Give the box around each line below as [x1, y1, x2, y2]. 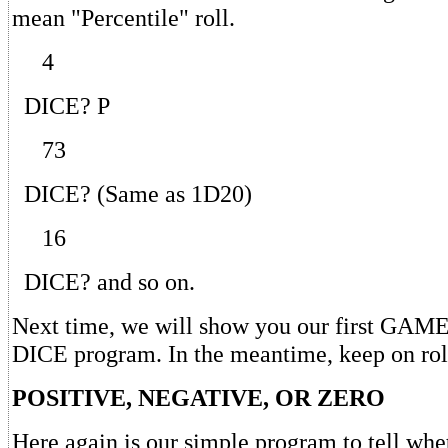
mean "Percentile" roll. [12, 3, 235, 31]
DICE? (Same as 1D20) [12, 179, 252, 207]
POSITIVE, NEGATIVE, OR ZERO [12, 383, 385, 411]
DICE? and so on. [12, 267, 195, 295]
